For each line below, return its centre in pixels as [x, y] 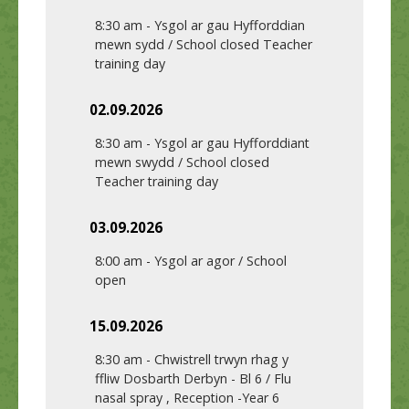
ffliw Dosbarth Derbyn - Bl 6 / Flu [193, 378]
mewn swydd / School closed [182, 162]
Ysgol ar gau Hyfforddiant [232, 142]
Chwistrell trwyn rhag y [221, 359]
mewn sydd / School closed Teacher [204, 44]
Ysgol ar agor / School [220, 260]
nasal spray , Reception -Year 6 [187, 397]
